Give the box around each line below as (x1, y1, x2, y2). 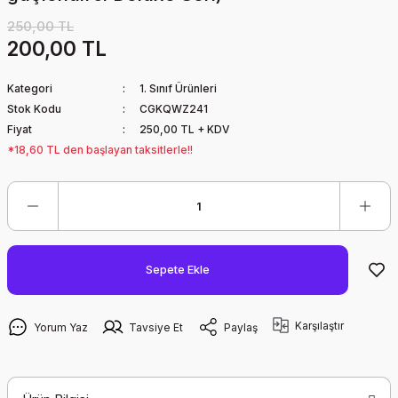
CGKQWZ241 (139, 102, 208, 115)
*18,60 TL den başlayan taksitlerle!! (7, 143, 193, 156)
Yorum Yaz (34, 320, 88, 334)
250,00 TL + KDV (139, 123, 229, 136)
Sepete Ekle (146, 263, 210, 276)
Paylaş (224, 320, 258, 334)
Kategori (7, 82, 52, 95)
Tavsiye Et (129, 320, 183, 334)
